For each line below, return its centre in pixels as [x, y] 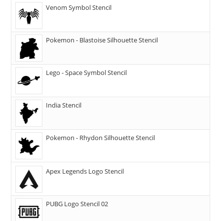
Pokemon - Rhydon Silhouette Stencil [101, 137]
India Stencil [64, 105]
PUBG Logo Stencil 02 [77, 203]
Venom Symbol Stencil [79, 7]
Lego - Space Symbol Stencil [87, 72]
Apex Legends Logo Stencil [85, 171]
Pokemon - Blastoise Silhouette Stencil [102, 40]
